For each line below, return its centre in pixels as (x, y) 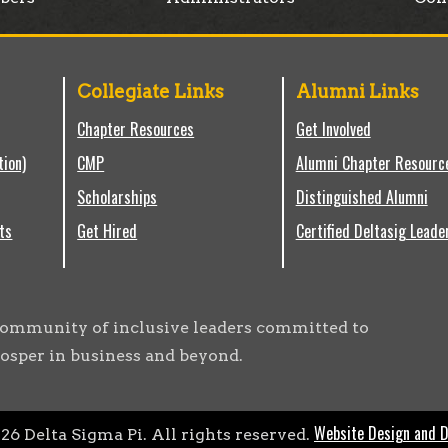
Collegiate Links (151, 91)
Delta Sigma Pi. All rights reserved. (167, 434)
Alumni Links (357, 91)
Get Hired (107, 231)
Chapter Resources (136, 129)
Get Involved (333, 129)
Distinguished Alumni (361, 197)
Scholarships (117, 197)
